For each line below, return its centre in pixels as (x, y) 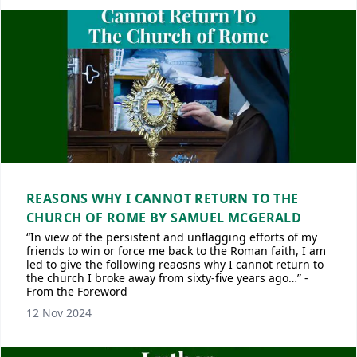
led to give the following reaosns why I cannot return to (175, 264)
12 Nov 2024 (59, 313)
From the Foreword (77, 291)
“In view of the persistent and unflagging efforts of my (172, 237)
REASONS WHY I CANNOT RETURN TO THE (163, 198)
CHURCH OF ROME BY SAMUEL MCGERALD (164, 218)
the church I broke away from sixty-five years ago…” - (167, 278)
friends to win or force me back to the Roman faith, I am (176, 251)
